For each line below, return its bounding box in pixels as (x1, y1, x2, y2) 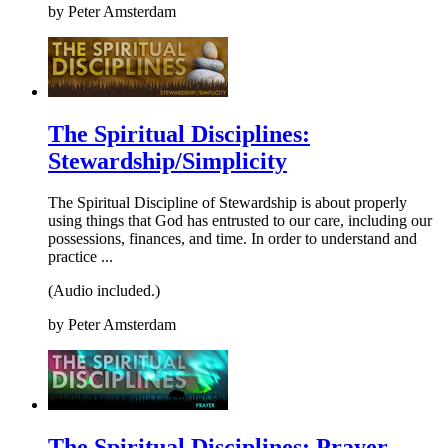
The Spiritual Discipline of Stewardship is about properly (48, 194, 407, 212)
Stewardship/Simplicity (48, 147, 287, 174)
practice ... (48, 248, 113, 266)
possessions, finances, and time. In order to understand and (48, 230, 417, 248)
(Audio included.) (48, 282, 160, 300)
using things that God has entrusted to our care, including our (48, 212, 432, 230)
